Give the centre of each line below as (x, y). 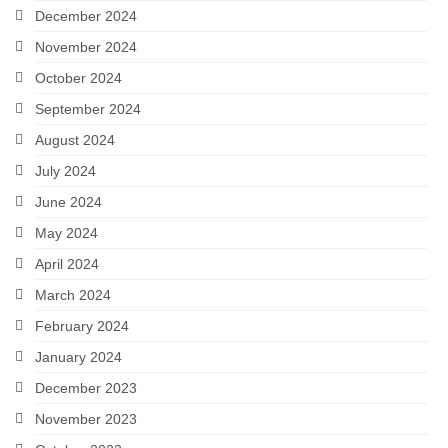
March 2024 (73, 295)
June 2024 (68, 202)
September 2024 (88, 109)
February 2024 (82, 326)
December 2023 (86, 388)
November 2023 (86, 419)
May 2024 (66, 233)
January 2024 (78, 357)
